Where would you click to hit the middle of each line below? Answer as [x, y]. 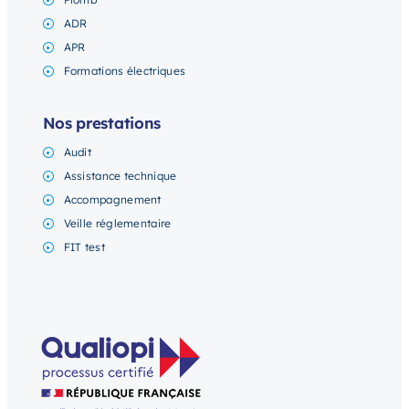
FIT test [84, 247]
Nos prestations [102, 123]
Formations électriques [125, 71]
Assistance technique [120, 176]
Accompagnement [112, 200]
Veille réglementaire [117, 224]
